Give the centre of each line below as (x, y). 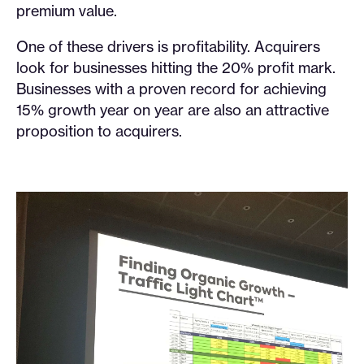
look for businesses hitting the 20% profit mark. (176, 67)
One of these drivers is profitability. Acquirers (168, 46)
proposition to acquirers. (99, 131)
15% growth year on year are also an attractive (173, 110)
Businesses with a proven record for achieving (171, 89)
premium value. (67, 11)
